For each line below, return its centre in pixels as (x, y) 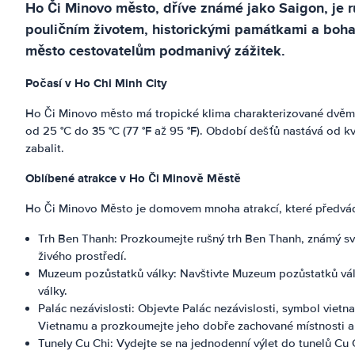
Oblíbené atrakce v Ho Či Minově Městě (133, 178)
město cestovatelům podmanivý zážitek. (155, 51)
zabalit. (45, 148)
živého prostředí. (82, 256)
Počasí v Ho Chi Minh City (96, 83)
